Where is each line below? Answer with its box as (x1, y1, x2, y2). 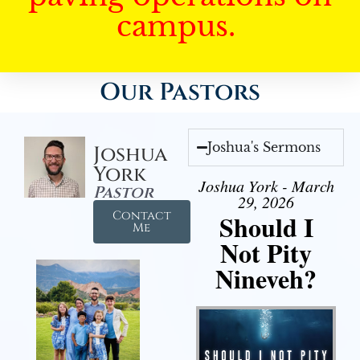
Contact (112, 207, 171, 224)
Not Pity (220, 234, 312, 272)
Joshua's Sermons (207, 139, 321, 155)
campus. (117, 9, 243, 43)
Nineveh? (215, 260, 317, 297)
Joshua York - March (198, 175, 334, 196)
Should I (219, 208, 313, 246)
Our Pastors (100, 76, 260, 108)
